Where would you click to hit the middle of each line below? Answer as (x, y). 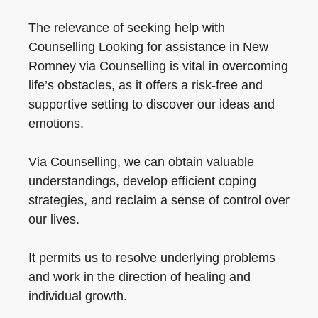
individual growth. (78, 296)
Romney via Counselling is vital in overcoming (158, 66)
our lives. (54, 219)
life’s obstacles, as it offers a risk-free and (146, 85)
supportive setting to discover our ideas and (152, 104)
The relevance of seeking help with (127, 28)
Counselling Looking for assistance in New (148, 47)
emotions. (56, 124)
